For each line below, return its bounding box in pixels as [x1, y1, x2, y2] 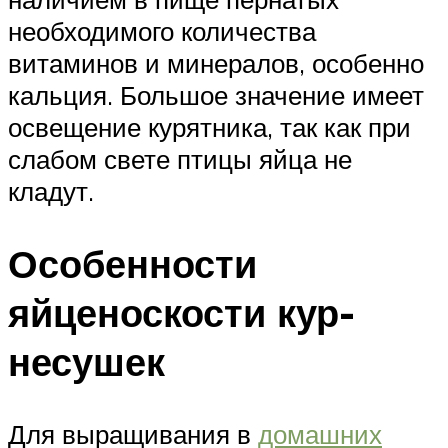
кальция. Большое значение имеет [8, 79, 424, 112]
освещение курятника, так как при [8, 111, 411, 144]
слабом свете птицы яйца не [8, 143, 352, 176]
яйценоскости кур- [8, 288, 355, 338]
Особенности [8, 239, 257, 289]
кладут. [8, 175, 94, 208]
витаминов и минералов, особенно [8, 47, 424, 80]
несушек [8, 337, 165, 387]
